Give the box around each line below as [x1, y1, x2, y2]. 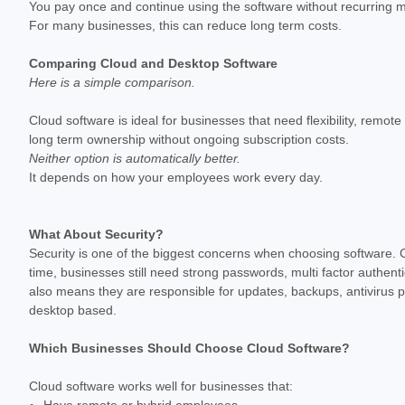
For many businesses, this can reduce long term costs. [29, 17, 342, 33]
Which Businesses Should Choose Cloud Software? [29, 340, 350, 355]
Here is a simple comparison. [29, 74, 195, 89]
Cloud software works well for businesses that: [29, 378, 293, 393]
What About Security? [29, 226, 164, 241]
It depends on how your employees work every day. [29, 169, 323, 184]
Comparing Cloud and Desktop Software [29, 55, 278, 71]
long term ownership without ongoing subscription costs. [29, 131, 349, 146]
